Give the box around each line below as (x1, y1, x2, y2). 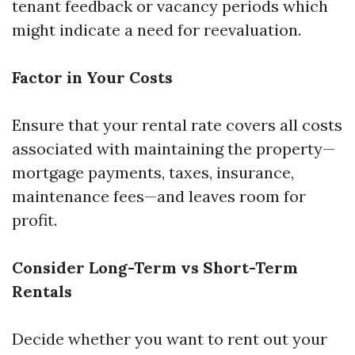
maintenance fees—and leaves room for (12, 186, 306, 206)
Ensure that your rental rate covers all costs (12, 115, 342, 135)
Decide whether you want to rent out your (12, 329, 327, 349)
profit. (12, 210, 57, 230)
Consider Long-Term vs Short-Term (12, 258, 298, 277)
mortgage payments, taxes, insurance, (12, 162, 294, 182)
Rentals (12, 281, 72, 301)
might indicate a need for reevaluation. (12, 20, 301, 40)
